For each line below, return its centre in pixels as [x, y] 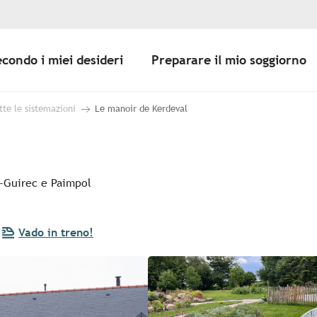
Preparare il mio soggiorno [229, 60]
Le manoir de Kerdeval [141, 109]
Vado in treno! [56, 233]
